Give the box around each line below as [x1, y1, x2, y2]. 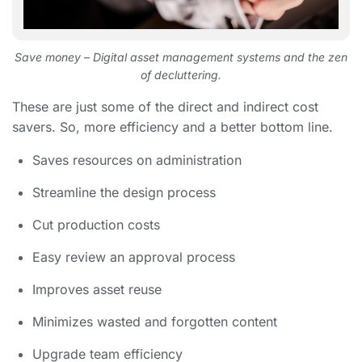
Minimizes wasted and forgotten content [32, 313, 277, 330]
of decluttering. [141, 67, 221, 82]
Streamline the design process [32, 183, 216, 200]
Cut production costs [32, 216, 160, 233]
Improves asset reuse [32, 280, 162, 297]
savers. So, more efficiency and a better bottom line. [12, 118, 333, 135]
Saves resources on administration [32, 151, 242, 168]
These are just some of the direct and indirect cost [12, 98, 318, 115]
